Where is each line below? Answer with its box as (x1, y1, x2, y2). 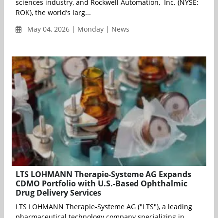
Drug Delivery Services (16, 187, 101, 198)
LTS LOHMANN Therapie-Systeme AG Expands (16, 168, 191, 180)
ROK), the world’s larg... (16, 7, 91, 17)
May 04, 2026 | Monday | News (25, 24, 129, 34)
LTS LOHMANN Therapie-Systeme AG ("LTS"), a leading (16, 201, 192, 211)
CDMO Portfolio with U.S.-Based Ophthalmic (16, 178, 187, 189)
